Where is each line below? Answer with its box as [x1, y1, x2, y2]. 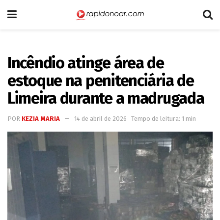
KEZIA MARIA [22, 114, 60, 122]
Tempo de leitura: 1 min [131, 114, 196, 122]
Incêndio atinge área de [7, 54, 164, 72]
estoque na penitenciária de [7, 71, 194, 90]
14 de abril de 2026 [74, 114, 127, 122]
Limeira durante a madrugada [7, 89, 204, 108]
